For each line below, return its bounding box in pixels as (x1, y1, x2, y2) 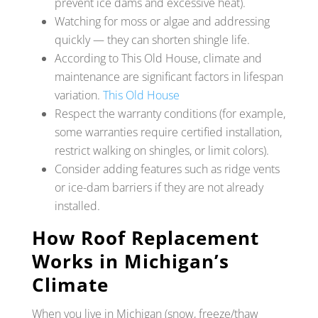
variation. (54, 87, 103, 103)
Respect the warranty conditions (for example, (54, 105, 285, 121)
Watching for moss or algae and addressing (54, 13, 270, 29)
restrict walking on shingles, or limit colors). (54, 142, 269, 158)
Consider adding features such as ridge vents (54, 160, 280, 177)
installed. (54, 197, 100, 214)
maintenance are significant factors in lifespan (54, 68, 283, 84)
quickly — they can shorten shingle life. (54, 31, 250, 48)
